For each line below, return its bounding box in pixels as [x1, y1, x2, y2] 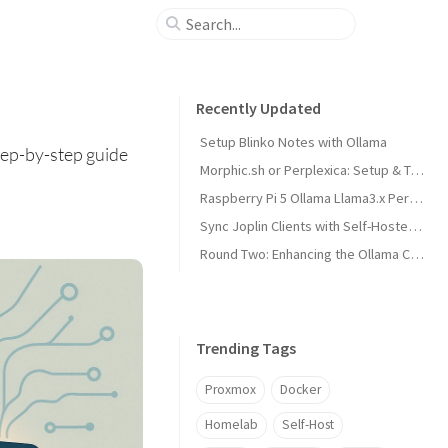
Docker [279, 380, 321, 398]
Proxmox [205, 380, 256, 398]
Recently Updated [196, 98, 321, 118]
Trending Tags [196, 338, 296, 358]
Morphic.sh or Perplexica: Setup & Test [410, 161, 424, 179]
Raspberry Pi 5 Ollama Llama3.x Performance [409, 189, 423, 207]
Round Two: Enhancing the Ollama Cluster [410, 245, 424, 263]
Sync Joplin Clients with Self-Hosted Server [408, 217, 422, 235]
